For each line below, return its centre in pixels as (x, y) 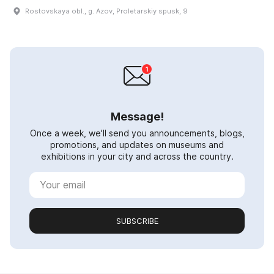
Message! (137, 116)
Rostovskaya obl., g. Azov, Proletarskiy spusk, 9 (106, 11)
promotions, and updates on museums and (137, 144)
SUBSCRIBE (137, 220)
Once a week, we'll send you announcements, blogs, (137, 133)
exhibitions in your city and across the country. (137, 156)
